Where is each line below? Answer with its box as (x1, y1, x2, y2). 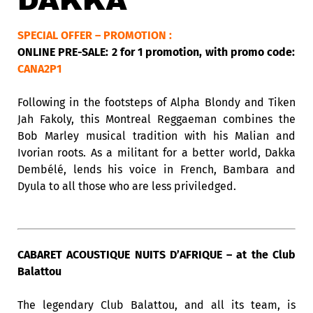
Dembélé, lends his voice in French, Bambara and (17, 163, 296, 176)
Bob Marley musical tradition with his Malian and (17, 129, 296, 143)
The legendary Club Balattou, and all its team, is (17, 298, 296, 312)
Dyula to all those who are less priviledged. (17, 180, 236, 193)
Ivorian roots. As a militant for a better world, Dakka (17, 146, 296, 159)
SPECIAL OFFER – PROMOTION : (17, 29, 172, 42)
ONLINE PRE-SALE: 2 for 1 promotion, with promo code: (17, 45, 296, 59)
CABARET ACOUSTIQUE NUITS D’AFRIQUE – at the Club (17, 248, 296, 261)
